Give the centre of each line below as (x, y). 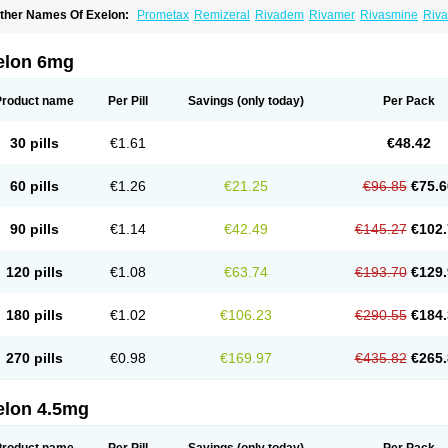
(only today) (269, 101)
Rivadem (279, 15)
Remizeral (222, 15)
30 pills (34, 143)
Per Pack (408, 101)
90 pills (34, 229)
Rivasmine (389, 15)
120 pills (34, 272)
